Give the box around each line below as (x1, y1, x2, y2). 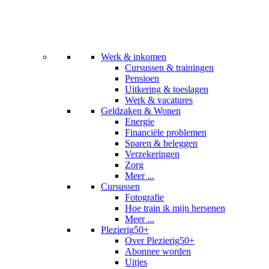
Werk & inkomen (101, 51, 166, 62)
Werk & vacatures (125, 94, 193, 105)
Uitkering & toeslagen (125, 83, 208, 94)
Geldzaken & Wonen (101, 105, 181, 116)
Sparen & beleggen (125, 138, 198, 148)
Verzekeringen (125, 148, 180, 159)
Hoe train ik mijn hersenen (125, 202, 225, 213)
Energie (125, 116, 154, 127)
